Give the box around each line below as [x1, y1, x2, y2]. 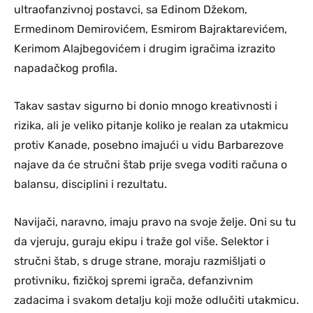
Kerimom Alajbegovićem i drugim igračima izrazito [14, 41, 275, 55]
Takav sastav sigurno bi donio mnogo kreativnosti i [14, 99, 277, 112]
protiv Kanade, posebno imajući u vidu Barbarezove [14, 138, 284, 152]
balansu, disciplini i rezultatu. [14, 177, 167, 191]
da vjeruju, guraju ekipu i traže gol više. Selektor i [14, 234, 269, 248]
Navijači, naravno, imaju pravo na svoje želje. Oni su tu [14, 214, 296, 228]
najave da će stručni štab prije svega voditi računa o [14, 157, 287, 171]
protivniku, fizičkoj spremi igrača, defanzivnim [14, 273, 253, 287]
